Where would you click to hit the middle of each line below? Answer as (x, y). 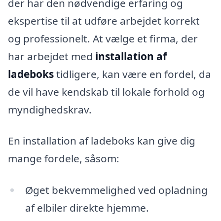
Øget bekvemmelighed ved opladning (116, 190)
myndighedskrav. (50, 109)
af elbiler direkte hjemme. (87, 208)
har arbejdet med (52, 56)
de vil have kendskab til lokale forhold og (106, 92)
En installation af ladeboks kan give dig (102, 141)
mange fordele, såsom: (64, 159)
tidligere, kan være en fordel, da (132, 74)
